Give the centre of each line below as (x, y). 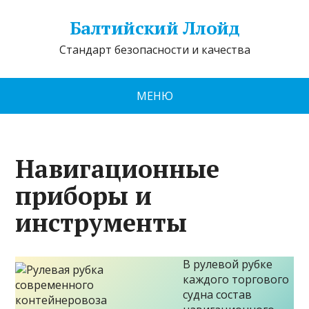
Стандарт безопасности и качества (154, 50)
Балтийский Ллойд (154, 28)
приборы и (84, 196)
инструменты (101, 222)
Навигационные (118, 169)
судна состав (218, 295)
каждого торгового (236, 279)
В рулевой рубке (228, 264)
